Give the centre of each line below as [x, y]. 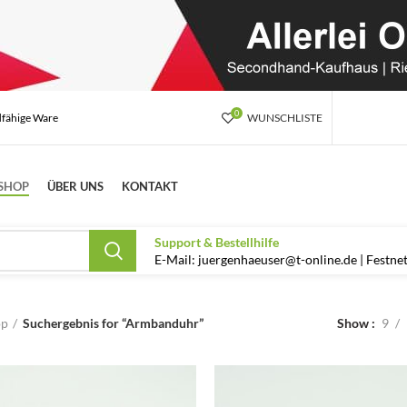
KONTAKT [150, 186]
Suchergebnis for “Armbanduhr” [113, 323]
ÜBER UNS [75, 186]
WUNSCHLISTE [285, 117]
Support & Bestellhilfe [217, 242]
